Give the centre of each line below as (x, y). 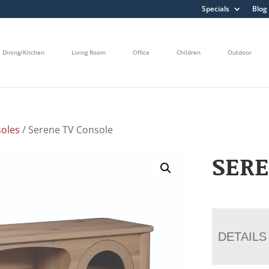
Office (141, 53)
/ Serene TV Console (67, 129)
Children (189, 53)
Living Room (89, 53)
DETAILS (243, 236)
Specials (215, 9)
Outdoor (240, 53)
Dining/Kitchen (23, 53)
